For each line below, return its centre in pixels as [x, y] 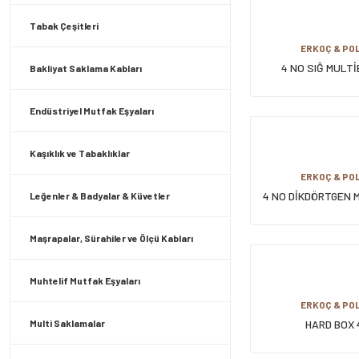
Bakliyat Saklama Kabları [86, 68]
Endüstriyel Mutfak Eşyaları [92, 111]
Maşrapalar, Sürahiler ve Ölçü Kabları [111, 238]
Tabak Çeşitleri [64, 26]
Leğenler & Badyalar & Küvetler [100, 196]
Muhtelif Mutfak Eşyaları [85, 280]
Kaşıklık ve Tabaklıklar [80, 153]
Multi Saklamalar [67, 323]
